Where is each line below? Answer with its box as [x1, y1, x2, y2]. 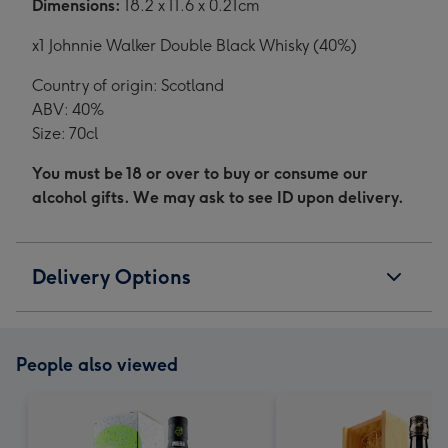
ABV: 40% [32, 100, 104, 119]
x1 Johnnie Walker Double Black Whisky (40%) [32, 36, 357, 55]
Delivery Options [32, 265, 191, 289]
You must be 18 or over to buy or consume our [32, 164, 368, 183]
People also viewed [16, 354, 178, 376]
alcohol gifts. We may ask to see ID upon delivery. [32, 188, 404, 207]
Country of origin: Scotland [32, 76, 224, 95]
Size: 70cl [32, 124, 98, 143]
